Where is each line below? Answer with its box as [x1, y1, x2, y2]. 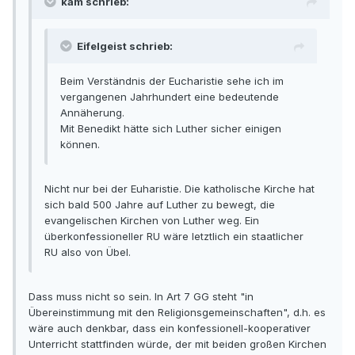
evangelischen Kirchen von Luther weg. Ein [44, 214, 259, 227]
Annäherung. [60, 106, 124, 120]
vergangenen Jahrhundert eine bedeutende [60, 90, 279, 104]
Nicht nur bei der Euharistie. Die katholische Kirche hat [44, 182, 315, 196]
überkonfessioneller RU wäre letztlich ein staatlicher [44, 230, 303, 243]
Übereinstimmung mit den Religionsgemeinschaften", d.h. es [29, 306, 326, 319]
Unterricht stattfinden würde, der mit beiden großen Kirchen [29, 338, 326, 351]
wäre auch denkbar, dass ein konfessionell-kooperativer [29, 322, 311, 335]
